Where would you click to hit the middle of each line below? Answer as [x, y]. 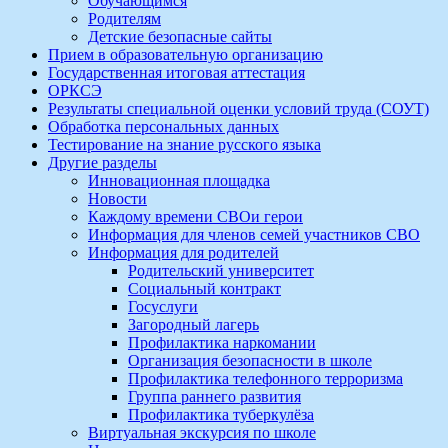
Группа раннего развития [214, 396]
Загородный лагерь [193, 324]
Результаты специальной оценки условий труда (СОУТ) [238, 108]
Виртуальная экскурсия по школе [202, 432]
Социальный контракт [204, 288]
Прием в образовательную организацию [185, 54]
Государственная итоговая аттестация [176, 72]
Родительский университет [221, 270]
